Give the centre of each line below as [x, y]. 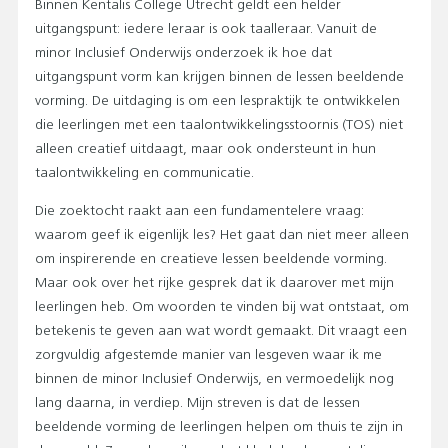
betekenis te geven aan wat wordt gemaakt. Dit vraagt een [221, 331]
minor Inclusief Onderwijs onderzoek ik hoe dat [183, 53]
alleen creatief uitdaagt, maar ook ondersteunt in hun [205, 149]
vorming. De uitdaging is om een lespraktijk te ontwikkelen [217, 101]
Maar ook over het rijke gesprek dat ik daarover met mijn [214, 283]
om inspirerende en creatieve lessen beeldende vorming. [211, 259]
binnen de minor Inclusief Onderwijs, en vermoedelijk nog [214, 379]
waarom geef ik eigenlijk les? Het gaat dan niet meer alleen [222, 235]
